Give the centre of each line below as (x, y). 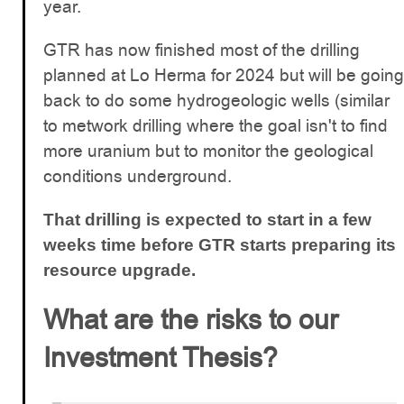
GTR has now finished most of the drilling (202, 50)
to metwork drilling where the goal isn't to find (216, 125)
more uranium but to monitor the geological (208, 151)
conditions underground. (138, 176)
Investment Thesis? (161, 357)
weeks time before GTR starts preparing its (220, 244)
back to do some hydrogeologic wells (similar (216, 100)
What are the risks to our (191, 319)
